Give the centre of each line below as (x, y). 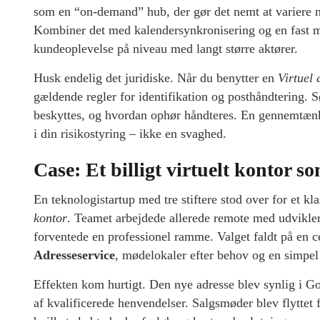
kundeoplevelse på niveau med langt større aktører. (166, 49)
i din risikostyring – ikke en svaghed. (130, 134)
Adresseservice (74, 255)
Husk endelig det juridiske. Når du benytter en (156, 78)
